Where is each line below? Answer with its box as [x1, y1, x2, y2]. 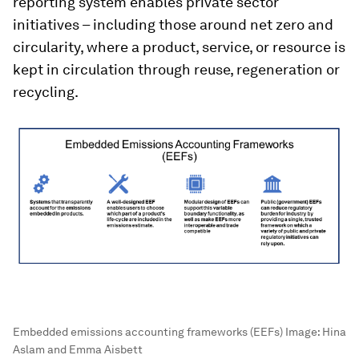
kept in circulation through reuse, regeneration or [13, 61, 340, 78]
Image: [283, 325, 322, 338]
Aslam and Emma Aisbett [13, 343, 143, 356]
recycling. [13, 83, 79, 100]
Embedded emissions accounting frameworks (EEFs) [13, 325, 283, 338]
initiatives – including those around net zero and [13, 16, 333, 33]
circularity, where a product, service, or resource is [13, 38, 345, 55]
